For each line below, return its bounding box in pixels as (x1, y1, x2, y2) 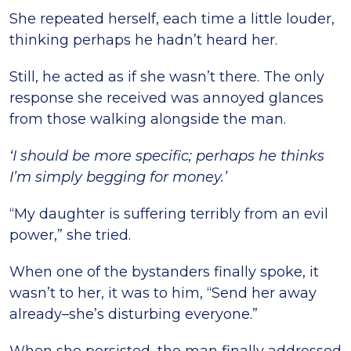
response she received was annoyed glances (9, 89, 324, 107)
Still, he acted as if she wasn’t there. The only (9, 68, 324, 85)
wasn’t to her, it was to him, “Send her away (9, 284, 317, 302)
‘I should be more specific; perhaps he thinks (9, 147, 324, 165)
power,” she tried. (9, 226, 131, 244)
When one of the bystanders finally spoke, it (9, 263, 319, 280)
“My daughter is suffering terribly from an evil (9, 205, 328, 223)
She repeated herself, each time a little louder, (9, 10, 335, 27)
